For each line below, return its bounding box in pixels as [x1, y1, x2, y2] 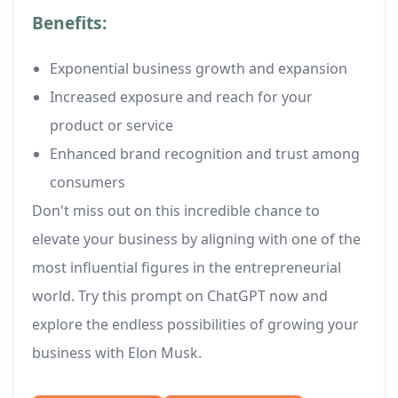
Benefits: [32, 11, 107, 36]
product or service [50, 115, 173, 136]
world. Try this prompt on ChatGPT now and [32, 286, 328, 306]
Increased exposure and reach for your [50, 87, 313, 107]
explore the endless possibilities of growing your [32, 314, 359, 335]
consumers [50, 172, 125, 193]
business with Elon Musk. [32, 343, 202, 363]
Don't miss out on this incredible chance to [32, 201, 320, 221]
